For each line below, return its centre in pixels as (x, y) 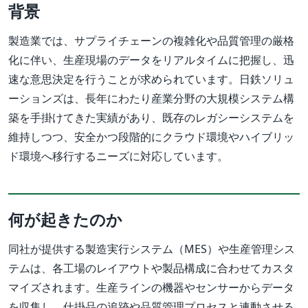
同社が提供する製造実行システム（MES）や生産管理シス (152, 249)
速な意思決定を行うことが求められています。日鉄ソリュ (151, 79)
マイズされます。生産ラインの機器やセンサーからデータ (151, 288)
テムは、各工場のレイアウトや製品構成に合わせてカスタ (151, 268)
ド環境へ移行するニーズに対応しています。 (118, 156)
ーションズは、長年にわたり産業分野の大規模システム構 (151, 99)
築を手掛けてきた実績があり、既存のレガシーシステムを (151, 118)
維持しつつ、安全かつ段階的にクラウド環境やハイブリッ (151, 137)
